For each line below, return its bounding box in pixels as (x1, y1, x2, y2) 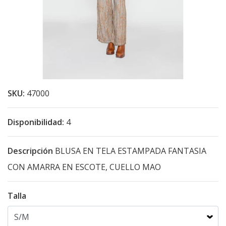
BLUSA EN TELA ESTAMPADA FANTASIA (53, 145, 206, 156)
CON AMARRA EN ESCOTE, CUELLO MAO (8, 161, 163, 173)
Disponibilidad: (8, 117, 64, 128)
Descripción (8, 145, 53, 156)
